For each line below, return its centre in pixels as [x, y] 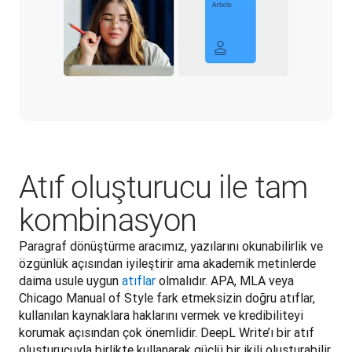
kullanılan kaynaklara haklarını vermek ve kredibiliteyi [161, 315]
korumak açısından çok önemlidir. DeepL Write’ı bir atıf [167, 332]
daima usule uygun [70, 280]
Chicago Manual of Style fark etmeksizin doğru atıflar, [167, 298]
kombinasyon [108, 220]
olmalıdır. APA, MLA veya [225, 280]
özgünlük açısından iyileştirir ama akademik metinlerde [167, 263]
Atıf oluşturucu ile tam [163, 187]
